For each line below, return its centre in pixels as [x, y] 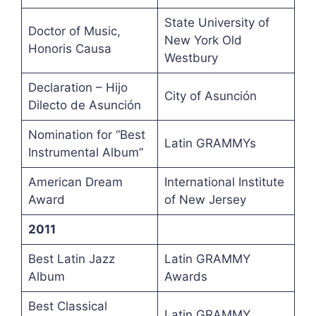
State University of [217, 23]
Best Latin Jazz [71, 259]
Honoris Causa [69, 49]
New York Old [203, 41]
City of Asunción [210, 96]
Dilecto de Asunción [84, 105]
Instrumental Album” [85, 153]
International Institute [224, 182]
